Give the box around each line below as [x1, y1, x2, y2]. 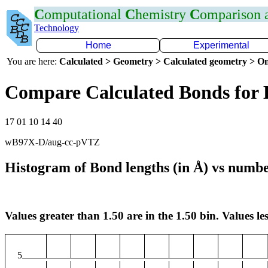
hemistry [135, 7, 190, 22]
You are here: [7, 56, 59, 66]
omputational [44, 7, 125, 22]
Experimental [193, 40, 249, 50]
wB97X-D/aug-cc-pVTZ [5, 136, 100, 147]
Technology [34, 23, 79, 33]
